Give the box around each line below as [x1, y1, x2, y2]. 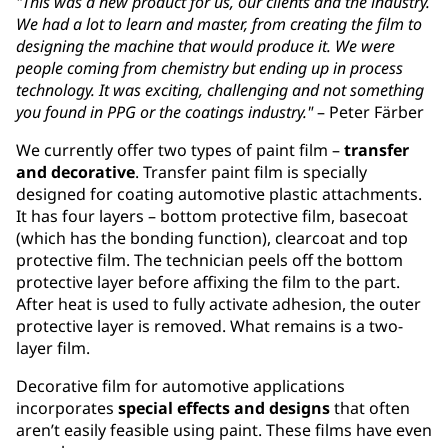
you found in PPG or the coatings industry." [16, 100, 313, 123]
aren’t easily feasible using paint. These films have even [16, 418, 432, 441]
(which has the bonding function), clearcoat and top [16, 226, 408, 249]
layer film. [16, 336, 90, 359]
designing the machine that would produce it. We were [16, 34, 395, 57]
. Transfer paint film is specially [135, 160, 367, 183]
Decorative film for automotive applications [16, 374, 345, 397]
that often [330, 396, 410, 419]
